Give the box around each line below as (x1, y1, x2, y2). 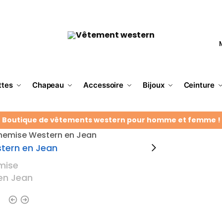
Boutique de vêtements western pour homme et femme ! (1, 114, 221, 125)
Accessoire (83, 80, 124, 90)
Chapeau (32, 80, 64, 90)
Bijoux (143, 80, 165, 90)
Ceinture (183, 80, 215, 90)
